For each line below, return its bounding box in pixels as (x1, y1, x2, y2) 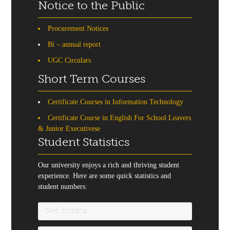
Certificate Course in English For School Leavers (48, 114, 191, 122)
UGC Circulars (48, 56, 91, 64)
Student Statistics (38, 135, 129, 149)
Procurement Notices (48, 25, 108, 32)
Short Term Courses (38, 72, 145, 86)
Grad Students (45, 207, 86, 215)
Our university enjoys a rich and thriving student (38, 161, 179, 169)
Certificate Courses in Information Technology (48, 98, 183, 106)
